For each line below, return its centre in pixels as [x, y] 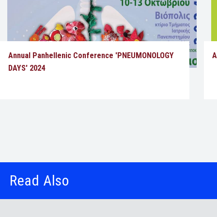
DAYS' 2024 [26, 68]
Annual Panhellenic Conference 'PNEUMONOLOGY [91, 55]
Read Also [39, 181]
